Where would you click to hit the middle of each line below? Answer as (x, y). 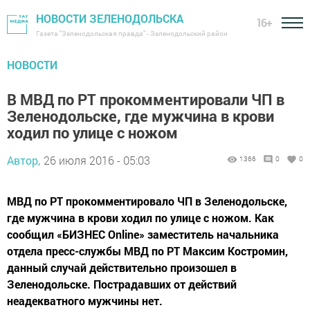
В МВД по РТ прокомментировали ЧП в (146, 99)
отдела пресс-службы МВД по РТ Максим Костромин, (147, 251)
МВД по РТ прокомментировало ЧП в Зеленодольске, (147, 201)
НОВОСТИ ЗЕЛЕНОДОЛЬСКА (110, 18)
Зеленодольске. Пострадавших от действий (122, 284)
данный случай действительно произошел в (122, 267)
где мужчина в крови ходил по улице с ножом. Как (140, 218)
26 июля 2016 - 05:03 (97, 160)
